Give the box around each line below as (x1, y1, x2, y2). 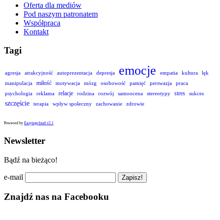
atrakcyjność (25, 70, 53, 76)
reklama (36, 90, 55, 97)
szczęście (5, 99, 29, 108)
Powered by (4, 121, 24, 126)
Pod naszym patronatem (24, 9, 98, 18)
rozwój (98, 90, 114, 97)
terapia (33, 101, 49, 107)
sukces (189, 90, 204, 97)
